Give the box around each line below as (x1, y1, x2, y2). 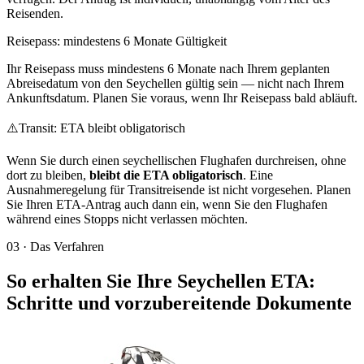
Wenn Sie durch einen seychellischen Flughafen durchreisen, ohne (6, 154, 346, 167)
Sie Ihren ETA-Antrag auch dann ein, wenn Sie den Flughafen (6, 197, 327, 211)
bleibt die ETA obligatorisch (89, 168, 243, 182)
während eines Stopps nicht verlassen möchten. (6, 212, 248, 226)
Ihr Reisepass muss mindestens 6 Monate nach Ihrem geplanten (6, 62, 330, 76)
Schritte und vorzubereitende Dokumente (6, 292, 352, 314)
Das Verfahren (30, 240, 104, 253)
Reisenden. (6, 6, 63, 20)
